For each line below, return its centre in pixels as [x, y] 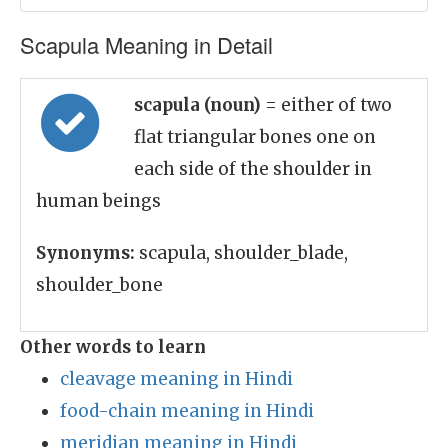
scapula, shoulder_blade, [241, 253]
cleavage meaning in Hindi [176, 379]
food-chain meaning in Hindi [187, 411]
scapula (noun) [199, 105]
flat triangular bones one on [255, 137]
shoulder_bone [99, 285]
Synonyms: [85, 253]
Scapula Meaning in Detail [146, 44]
